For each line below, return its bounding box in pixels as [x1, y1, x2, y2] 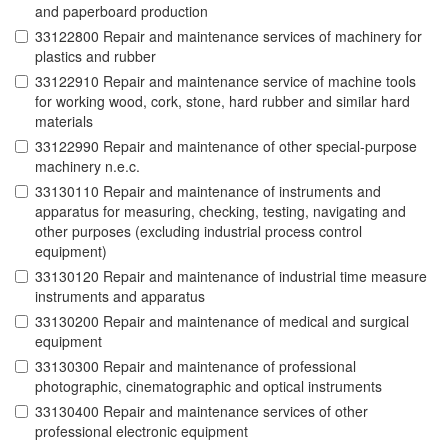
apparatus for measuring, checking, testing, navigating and [35, 201, 406, 222]
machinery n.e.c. [35, 156, 140, 177]
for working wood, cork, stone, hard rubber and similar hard [35, 91, 410, 112]
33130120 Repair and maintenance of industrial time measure [35, 266, 427, 287]
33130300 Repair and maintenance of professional [35, 356, 356, 377]
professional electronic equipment [35, 421, 248, 442]
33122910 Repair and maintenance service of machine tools [35, 71, 416, 92]
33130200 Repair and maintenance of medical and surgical [35, 311, 409, 332]
